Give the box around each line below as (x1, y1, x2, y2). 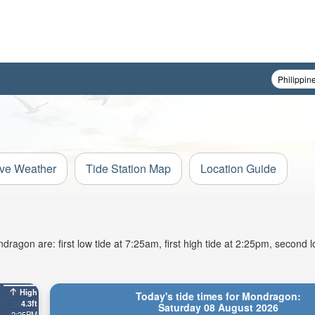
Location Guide (200, 160, 276, 176)
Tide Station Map (86, 160, 171, 176)
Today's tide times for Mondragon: (135, 289, 301, 303)
